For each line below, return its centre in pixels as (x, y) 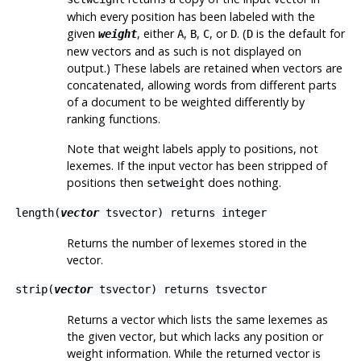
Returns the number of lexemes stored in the (187, 243)
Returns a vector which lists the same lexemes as (197, 320)
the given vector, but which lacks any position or (195, 337)
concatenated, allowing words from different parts (201, 85)
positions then (106, 183)
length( (37, 213)
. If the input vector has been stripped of (219, 166)
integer (244, 213)
